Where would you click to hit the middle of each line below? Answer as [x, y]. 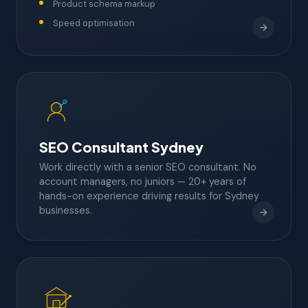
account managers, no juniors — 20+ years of [143, 181]
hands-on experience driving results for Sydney [149, 196]
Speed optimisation [94, 23]
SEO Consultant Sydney [121, 146]
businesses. [66, 210]
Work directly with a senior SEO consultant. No [148, 167]
